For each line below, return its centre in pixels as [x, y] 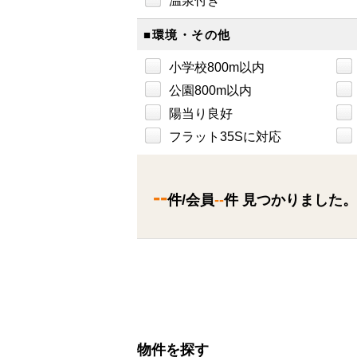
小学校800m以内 [217, 68]
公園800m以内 [210, 91]
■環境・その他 [187, 35]
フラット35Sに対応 [225, 137]
